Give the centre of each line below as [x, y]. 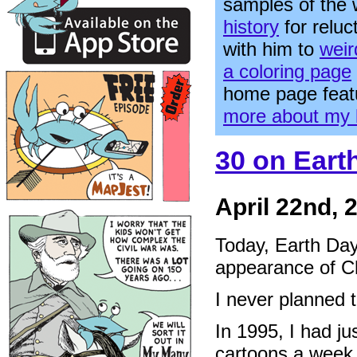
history [251, 27]
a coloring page [287, 71]
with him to [271, 49]
